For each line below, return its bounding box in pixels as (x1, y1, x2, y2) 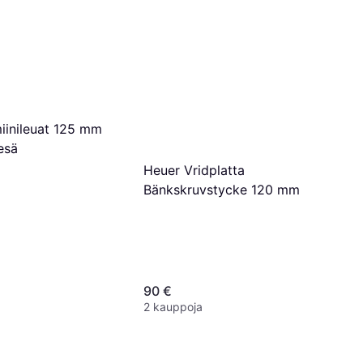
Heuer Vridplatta (143, 161, 245, 178)
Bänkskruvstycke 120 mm (143, 181, 300, 198)
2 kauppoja (143, 299, 203, 314)
